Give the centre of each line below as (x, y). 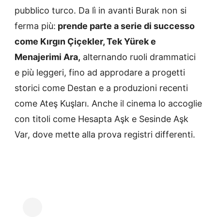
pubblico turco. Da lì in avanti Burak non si (101, 11)
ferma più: (35, 26)
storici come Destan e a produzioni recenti (101, 88)
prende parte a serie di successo (125, 26)
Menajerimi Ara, (47, 57)
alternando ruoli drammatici (138, 57)
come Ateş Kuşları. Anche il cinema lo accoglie (108, 104)
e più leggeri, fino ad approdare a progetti (100, 73)
